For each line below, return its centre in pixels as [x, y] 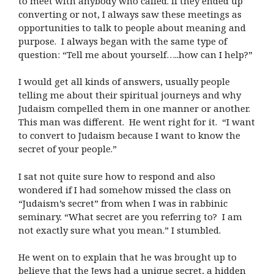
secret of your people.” [68, 149]
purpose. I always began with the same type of [123, 41]
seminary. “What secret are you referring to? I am [130, 216]
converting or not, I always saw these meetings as [130, 14]
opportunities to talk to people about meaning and [132, 27]
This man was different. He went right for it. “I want [137, 122]
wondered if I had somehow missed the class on [125, 189]
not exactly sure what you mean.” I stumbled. [120, 230]
